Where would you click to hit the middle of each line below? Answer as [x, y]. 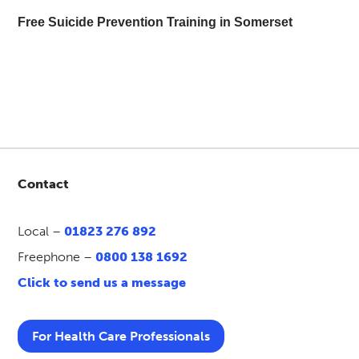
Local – [41, 232]
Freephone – [57, 257]
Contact [44, 184]
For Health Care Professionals [121, 336]
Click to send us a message [102, 283]
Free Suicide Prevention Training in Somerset [155, 22]
